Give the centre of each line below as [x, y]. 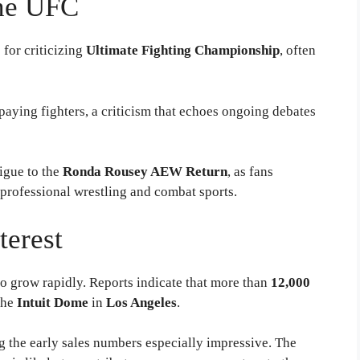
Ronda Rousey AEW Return [145, 172]
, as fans [250, 172]
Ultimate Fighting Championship [183, 51]
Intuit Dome [53, 302]
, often [298, 51]
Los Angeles [141, 302]
